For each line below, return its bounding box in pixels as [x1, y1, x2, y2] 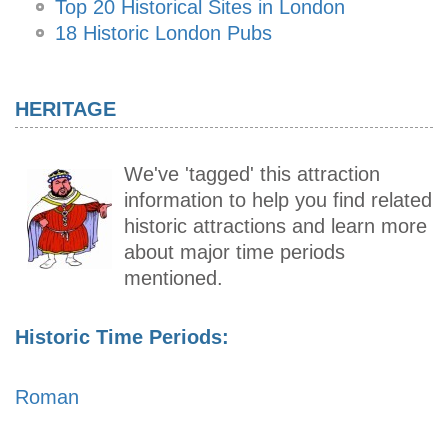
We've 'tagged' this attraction [124, 163, 380, 186]
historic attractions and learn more [124, 215, 427, 238]
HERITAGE [15, 97, 116, 120]
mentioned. [124, 267, 223, 290]
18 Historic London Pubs [55, 21, 272, 44]
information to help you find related [124, 189, 432, 212]
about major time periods [124, 241, 345, 264]
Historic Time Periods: [15, 326, 229, 349]
